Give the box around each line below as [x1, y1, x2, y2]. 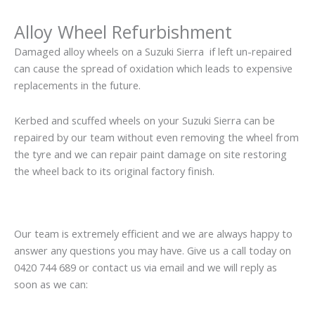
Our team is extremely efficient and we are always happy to [14, 226, 292, 241]
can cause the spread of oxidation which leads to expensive [14, 61, 292, 76]
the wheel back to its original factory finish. [14, 163, 214, 178]
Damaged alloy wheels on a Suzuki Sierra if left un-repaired [14, 44, 292, 59]
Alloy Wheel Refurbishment [14, 20, 232, 44]
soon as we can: [14, 277, 88, 292]
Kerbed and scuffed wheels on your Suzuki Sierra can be [14, 112, 275, 127]
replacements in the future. [14, 78, 141, 93]
